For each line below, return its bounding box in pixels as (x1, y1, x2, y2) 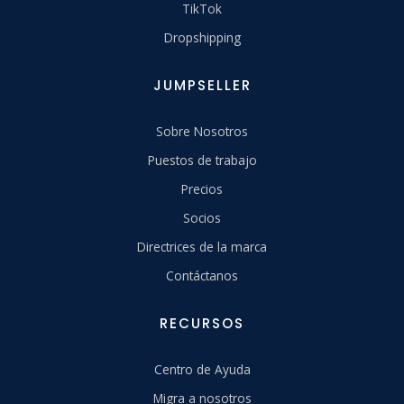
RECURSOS (160, 314, 244, 334)
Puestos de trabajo (147, 151, 257, 170)
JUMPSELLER (152, 76, 252, 96)
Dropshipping (163, 29, 241, 47)
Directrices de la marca (137, 238, 267, 256)
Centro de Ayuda (153, 361, 251, 379)
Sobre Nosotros (156, 123, 248, 141)
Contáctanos (166, 267, 238, 285)
